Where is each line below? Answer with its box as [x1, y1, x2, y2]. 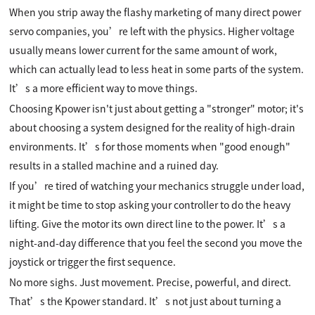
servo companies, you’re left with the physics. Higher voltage [9, 23, 295, 38]
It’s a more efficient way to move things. [9, 80, 198, 95]
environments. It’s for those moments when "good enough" [9, 139, 291, 153]
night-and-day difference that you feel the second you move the [9, 235, 303, 250]
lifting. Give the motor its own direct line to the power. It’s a [9, 216, 286, 231]
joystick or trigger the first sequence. [9, 254, 176, 269]
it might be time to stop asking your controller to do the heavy [9, 197, 291, 212]
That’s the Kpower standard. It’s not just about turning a [9, 293, 282, 308]
